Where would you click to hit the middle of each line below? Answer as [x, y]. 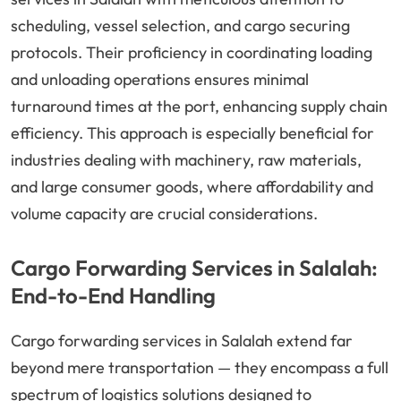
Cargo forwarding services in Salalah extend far [182, 341]
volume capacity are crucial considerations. [164, 214]
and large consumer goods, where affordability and [192, 187]
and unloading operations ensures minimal [160, 80]
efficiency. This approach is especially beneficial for [192, 133]
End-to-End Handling [113, 296]
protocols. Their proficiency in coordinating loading [192, 53]
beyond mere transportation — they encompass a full [200, 368]
